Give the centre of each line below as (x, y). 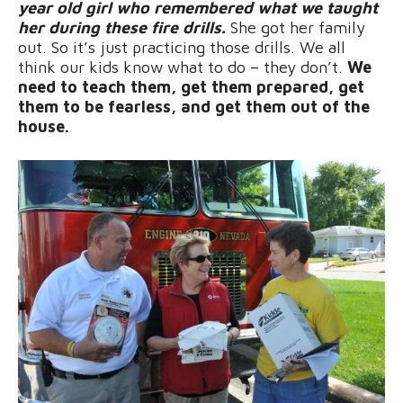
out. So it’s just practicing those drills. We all (182, 48)
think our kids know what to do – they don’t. (183, 67)
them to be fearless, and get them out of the (194, 107)
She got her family (298, 28)
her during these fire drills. (124, 28)
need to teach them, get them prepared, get (191, 87)
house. (44, 127)
